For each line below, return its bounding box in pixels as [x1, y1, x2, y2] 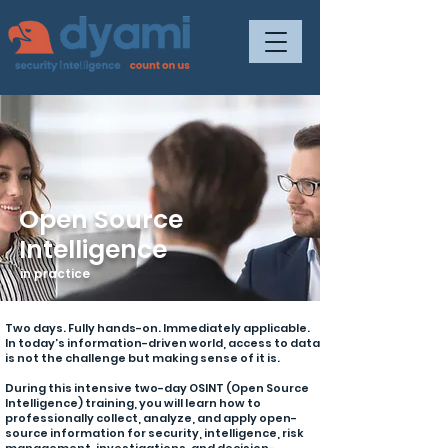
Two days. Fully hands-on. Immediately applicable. [5, 320, 310, 336]
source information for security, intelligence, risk [5, 425, 304, 441]
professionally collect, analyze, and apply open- [5, 410, 297, 426]
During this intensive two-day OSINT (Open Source [5, 380, 309, 396]
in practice [20, 265, 90, 282]
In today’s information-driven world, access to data [5, 335, 320, 351]
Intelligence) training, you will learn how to [5, 395, 261, 411]
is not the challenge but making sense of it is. [5, 350, 280, 366]
